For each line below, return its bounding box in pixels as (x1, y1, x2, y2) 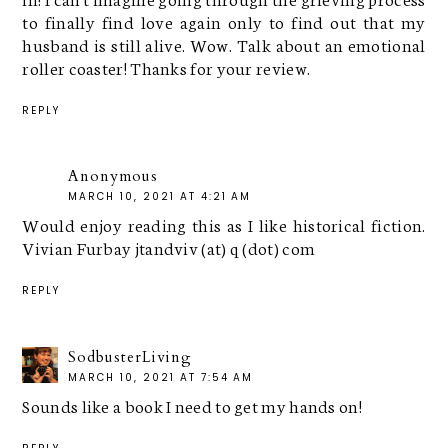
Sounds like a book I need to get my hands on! (22, 393, 362, 418)
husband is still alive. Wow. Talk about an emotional (22, 31, 426, 56)
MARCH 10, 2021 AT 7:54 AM (68, 370, 254, 386)
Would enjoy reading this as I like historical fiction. (22, 212, 426, 237)
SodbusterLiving (68, 347, 193, 368)
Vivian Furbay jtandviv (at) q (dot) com (22, 235, 316, 260)
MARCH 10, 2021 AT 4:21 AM (68, 189, 252, 205)
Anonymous (68, 166, 159, 187)
